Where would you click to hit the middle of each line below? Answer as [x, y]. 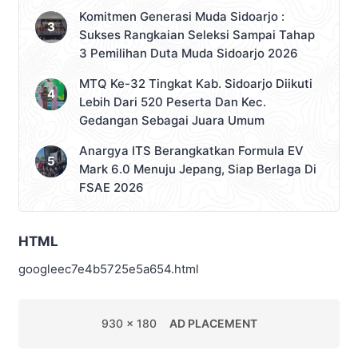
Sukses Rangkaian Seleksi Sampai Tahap [197, 35]
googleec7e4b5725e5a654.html [109, 269]
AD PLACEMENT [213, 324]
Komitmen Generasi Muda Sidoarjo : [182, 17]
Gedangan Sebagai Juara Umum [173, 121]
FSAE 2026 [111, 188]
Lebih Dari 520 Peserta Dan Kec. [173, 102]
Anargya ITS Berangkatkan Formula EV [191, 151]
